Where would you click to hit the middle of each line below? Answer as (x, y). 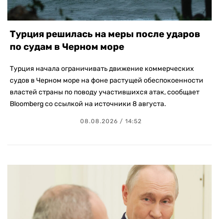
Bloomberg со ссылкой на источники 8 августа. (88, 104)
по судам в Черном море (67, 47)
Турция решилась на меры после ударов (105, 34)
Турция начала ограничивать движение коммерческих (102, 69)
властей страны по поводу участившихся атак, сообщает (105, 92)
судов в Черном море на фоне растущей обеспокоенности (107, 81)
